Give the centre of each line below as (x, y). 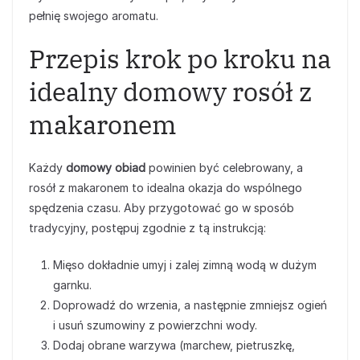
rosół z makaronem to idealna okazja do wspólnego (166, 188)
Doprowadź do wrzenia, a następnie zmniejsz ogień (190, 305)
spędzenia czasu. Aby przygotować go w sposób (162, 208)
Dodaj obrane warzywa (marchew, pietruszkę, (174, 345)
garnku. (72, 285)
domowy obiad (106, 168)
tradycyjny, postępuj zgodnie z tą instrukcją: (147, 228)
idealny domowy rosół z (170, 92)
